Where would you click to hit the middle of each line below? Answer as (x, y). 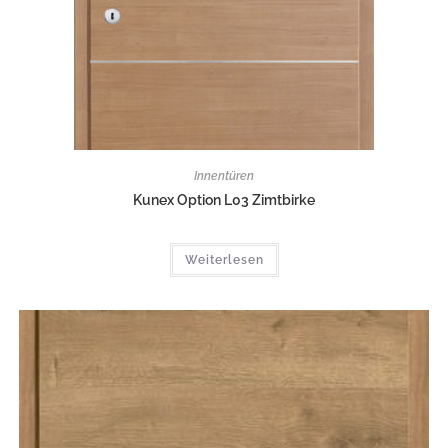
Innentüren (224, 176)
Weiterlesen (224, 260)
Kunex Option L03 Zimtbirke (224, 200)
